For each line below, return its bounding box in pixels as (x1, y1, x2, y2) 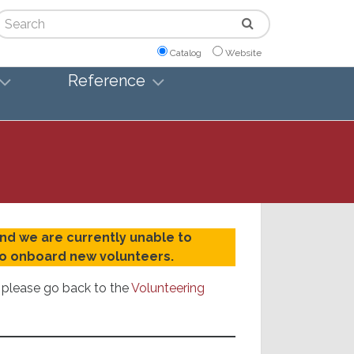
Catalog (170, 47, 201, 58)
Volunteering (131, 281, 205, 296)
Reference (68, 71, 145, 91)
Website (225, 47, 262, 58)
